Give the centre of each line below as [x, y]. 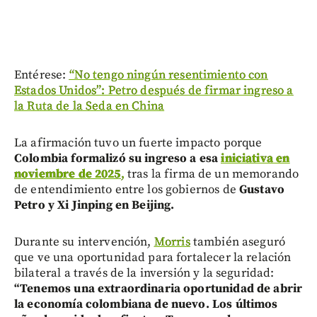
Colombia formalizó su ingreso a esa [118, 159]
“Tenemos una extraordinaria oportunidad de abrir [158, 289]
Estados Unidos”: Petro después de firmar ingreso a [154, 91]
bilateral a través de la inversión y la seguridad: [144, 273]
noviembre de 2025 [68, 174]
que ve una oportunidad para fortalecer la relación [153, 258]
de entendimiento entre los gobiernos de [127, 190]
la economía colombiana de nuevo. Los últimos [146, 305]
